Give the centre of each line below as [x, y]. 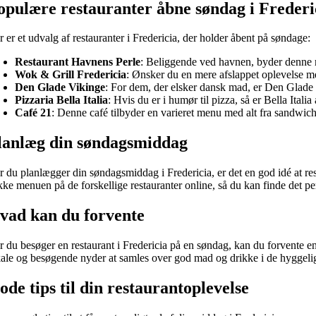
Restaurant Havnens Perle [78, 62]
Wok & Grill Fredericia [71, 75]
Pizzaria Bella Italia [62, 100]
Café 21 [34, 113]
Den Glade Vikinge [60, 87]
